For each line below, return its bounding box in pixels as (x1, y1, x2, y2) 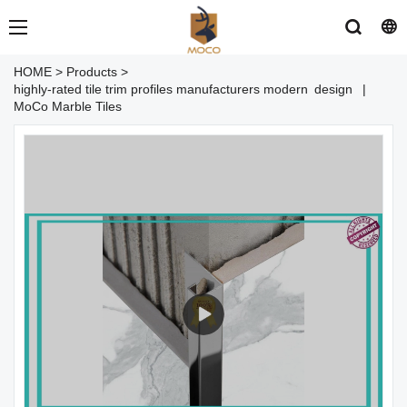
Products (66, 65, 117, 79)
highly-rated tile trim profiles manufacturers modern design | (14, 82, 366, 96)
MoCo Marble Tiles (14, 99, 122, 114)
